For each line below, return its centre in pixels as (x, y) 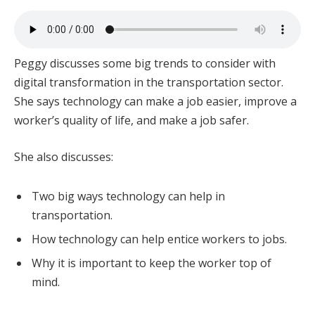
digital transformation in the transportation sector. (149, 83)
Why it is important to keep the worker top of (152, 263)
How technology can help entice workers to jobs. (159, 239)
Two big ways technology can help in (128, 196)
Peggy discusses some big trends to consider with (145, 64)
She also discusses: (64, 156)
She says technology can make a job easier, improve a (155, 102)
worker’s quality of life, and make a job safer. (131, 121)
